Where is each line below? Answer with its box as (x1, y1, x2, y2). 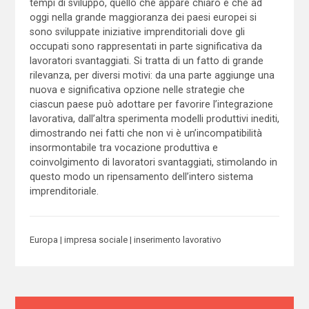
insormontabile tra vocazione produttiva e (29, 141, 218, 153)
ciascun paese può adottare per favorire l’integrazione (29, 98, 273, 110)
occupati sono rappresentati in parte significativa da (29, 40, 262, 52)
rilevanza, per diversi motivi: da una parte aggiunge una (29, 69, 275, 81)
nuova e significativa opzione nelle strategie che (29, 83, 245, 95)
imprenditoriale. (29, 185, 99, 197)
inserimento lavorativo (134, 235, 222, 246)
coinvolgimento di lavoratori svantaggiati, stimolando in (29, 156, 277, 168)
